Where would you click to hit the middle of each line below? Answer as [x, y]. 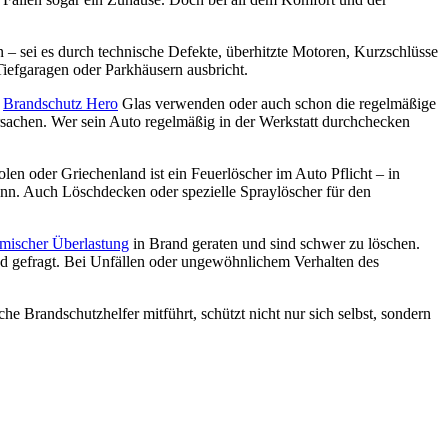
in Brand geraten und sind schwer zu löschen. [274, 243]
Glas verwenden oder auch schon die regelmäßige [277, 103]
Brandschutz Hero [60, 103]
